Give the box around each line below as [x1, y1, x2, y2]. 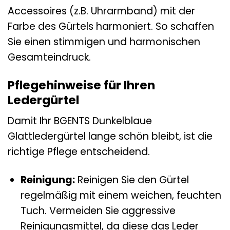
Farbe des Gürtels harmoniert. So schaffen [8, 19, 214, 33]
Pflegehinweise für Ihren [8, 76, 155, 93]
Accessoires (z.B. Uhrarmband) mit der [8, 4, 195, 18]
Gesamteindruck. [8, 50, 91, 64]
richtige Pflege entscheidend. [8, 145, 150, 159]
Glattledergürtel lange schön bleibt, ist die [8, 129, 213, 144]
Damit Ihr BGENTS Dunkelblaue [8, 114, 152, 128]
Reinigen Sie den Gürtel [74, 173, 189, 187]
